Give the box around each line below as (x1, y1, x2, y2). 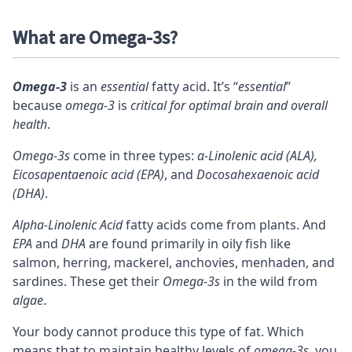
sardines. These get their (13, 273, 163, 291)
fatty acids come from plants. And (123, 216, 326, 234)
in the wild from (220, 273, 317, 291)
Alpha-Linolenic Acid (13, 216, 123, 234)
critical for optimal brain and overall (130, 97, 328, 115)
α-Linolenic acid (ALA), (197, 147, 317, 165)
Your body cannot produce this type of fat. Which (13, 323, 304, 341)
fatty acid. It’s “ (148, 78, 238, 96)
